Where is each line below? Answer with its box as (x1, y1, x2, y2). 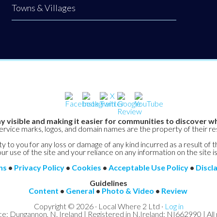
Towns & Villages (12, 2, 76, 13)
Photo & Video (101, 186, 154, 195)
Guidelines (90, 178, 127, 187)
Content (28, 186, 59, 195)
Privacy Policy (14, 162, 64, 172)
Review (161, 186, 187, 195)
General (65, 186, 94, 195)
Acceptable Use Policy (108, 162, 188, 172)
